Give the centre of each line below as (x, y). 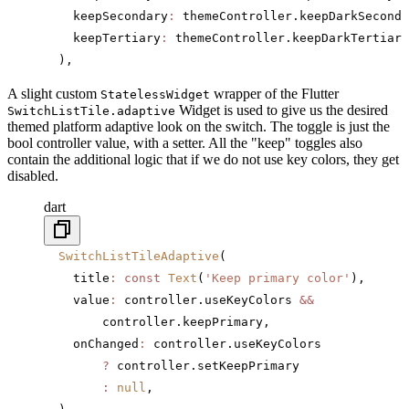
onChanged (91, 344)
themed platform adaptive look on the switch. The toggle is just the (199, 127)
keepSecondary (106, 16)
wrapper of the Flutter (274, 94)
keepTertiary (102, 38)
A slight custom (54, 94)
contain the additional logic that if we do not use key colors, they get (203, 160)
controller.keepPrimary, (157, 322)
